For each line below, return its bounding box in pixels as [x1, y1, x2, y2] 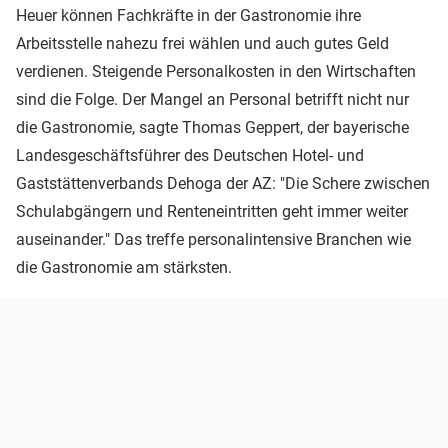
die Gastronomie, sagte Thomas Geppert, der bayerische [16, 117, 409, 137]
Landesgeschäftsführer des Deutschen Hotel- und [16, 145, 364, 165]
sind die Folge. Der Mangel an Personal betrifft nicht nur [16, 89, 409, 109]
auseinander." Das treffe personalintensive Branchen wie [16, 229, 411, 249]
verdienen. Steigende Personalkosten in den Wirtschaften [16, 61, 416, 81]
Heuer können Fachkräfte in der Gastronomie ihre [16, 5, 361, 25]
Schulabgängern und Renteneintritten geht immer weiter [16, 201, 408, 221]
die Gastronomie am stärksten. [16, 257, 232, 277]
